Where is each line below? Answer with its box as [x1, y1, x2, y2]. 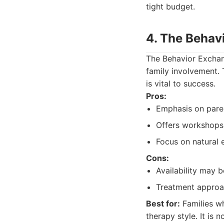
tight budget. [146, 1, 195, 11]
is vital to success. [146, 78, 215, 88]
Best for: [146, 198, 180, 208]
